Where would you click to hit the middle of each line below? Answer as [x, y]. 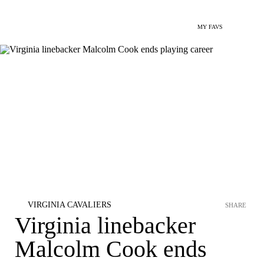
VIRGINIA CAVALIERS [70, 205]
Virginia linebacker [105, 225]
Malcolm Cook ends [111, 249]
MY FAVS [210, 27]
